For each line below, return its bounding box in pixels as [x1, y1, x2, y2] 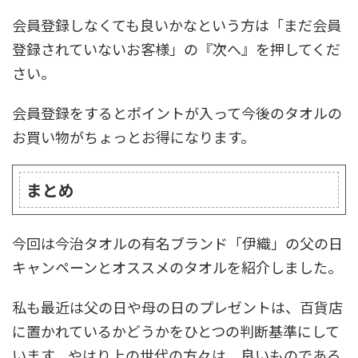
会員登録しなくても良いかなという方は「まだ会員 [12, 14, 341, 36]
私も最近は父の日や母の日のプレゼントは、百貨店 [12, 296, 343, 318]
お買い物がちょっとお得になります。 [12, 126, 255, 148]
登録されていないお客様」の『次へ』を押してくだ [12, 38, 340, 60]
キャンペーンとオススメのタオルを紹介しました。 [12, 257, 342, 278]
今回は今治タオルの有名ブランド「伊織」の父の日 [12, 233, 343, 254]
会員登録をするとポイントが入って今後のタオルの [12, 102, 342, 124]
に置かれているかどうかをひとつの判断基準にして [12, 320, 340, 342]
